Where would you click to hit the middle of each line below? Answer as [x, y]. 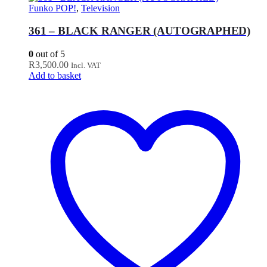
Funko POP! [52, 8]
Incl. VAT [86, 66]
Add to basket [55, 76]
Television [100, 8]
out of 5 [49, 54]
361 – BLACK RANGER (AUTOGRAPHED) [140, 31]
